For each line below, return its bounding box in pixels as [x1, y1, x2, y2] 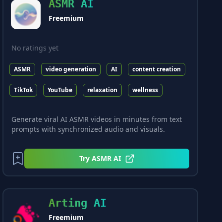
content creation [132, 64, 181, 73]
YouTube [48, 85, 73, 94]
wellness [132, 85, 159, 94]
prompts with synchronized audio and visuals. [11, 124, 166, 134]
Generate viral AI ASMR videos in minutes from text [11, 114, 182, 124]
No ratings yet [11, 43, 59, 53]
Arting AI [49, 197, 107, 210]
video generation [46, 64, 97, 73]
